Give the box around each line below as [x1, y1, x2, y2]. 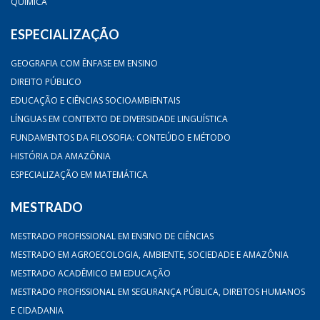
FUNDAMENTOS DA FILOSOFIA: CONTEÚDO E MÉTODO [11, 131, 231, 144]
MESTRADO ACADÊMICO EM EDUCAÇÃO [11, 267, 171, 280]
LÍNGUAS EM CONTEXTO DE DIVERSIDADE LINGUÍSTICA [11, 113, 228, 126]
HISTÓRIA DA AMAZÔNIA [11, 150, 111, 163]
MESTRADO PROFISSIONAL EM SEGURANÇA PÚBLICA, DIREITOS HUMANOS [11, 286, 305, 299]
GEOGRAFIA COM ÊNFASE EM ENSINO [11, 57, 158, 70]
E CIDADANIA [11, 304, 64, 317]
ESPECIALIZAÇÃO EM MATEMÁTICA [11, 169, 148, 181]
